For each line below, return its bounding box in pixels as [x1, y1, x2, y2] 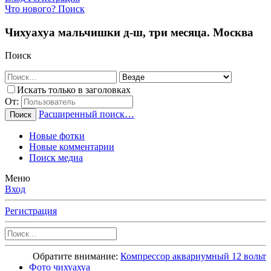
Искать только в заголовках [17, 85, 131, 96]
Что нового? [5, 4, 56, 14]
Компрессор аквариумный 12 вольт [120, 251, 266, 262]
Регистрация [5, 206, 57, 217]
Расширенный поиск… [39, 109, 134, 120]
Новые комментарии [29, 142, 114, 152]
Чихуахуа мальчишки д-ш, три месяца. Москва [5, 25, 253, 39]
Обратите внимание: [33, 251, 120, 262]
